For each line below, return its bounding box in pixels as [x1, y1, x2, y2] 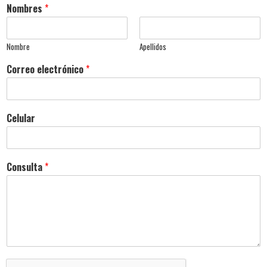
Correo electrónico [7, 62, 86, 76]
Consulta [7, 160, 45, 174]
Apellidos [139, 41, 166, 52]
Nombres [7, 1, 45, 15]
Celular [7, 111, 35, 125]
